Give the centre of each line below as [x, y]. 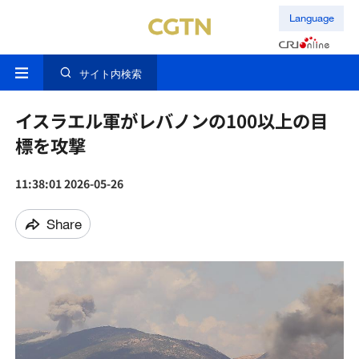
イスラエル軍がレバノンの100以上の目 [171, 121]
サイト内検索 [110, 74]
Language [311, 18]
